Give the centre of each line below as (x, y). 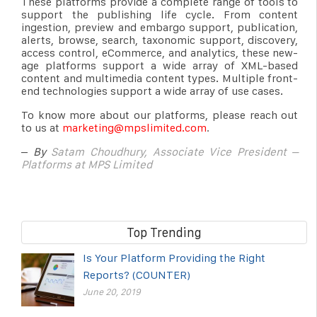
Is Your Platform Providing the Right (174, 258)
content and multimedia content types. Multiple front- (160, 78)
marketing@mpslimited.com (134, 127)
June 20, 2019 (112, 292)
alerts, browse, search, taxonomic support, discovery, (160, 40)
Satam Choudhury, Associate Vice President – (175, 151)
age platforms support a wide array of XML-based (160, 65)
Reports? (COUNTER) (137, 275)
